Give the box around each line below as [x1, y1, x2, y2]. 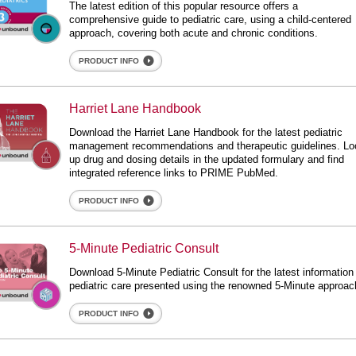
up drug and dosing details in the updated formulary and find [69, 153, 345, 165]
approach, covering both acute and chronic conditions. [69, 27, 319, 39]
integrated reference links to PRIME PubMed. [69, 167, 279, 179]
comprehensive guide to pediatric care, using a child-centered [69, 14, 352, 25]
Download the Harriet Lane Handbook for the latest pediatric [69, 126, 343, 138]
